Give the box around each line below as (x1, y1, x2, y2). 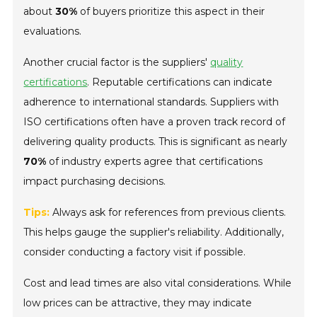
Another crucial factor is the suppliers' (23, 56, 211, 69)
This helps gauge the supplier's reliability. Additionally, (23, 226, 284, 239)
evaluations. (23, 25, 82, 38)
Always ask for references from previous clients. (50, 206, 287, 219)
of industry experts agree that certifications (46, 155, 263, 168)
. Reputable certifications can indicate (87, 76, 273, 89)
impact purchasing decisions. (23, 175, 166, 188)
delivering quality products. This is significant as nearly (23, 135, 288, 149)
